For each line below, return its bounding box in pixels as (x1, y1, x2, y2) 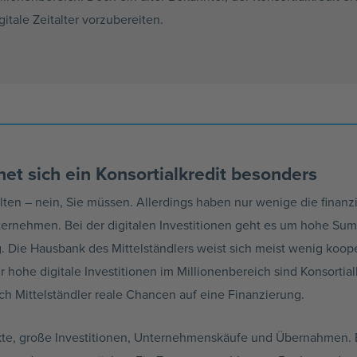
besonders (226, 159, 317, 186)
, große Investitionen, (13, 328, 134, 347)
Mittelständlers (112, 238, 194, 257)
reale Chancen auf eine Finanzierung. (92, 284, 304, 303)
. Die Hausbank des (2, 238, 112, 257)
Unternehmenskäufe (134, 328, 248, 347)
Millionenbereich (177, 261, 271, 280)
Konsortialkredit (96, 159, 226, 186)
